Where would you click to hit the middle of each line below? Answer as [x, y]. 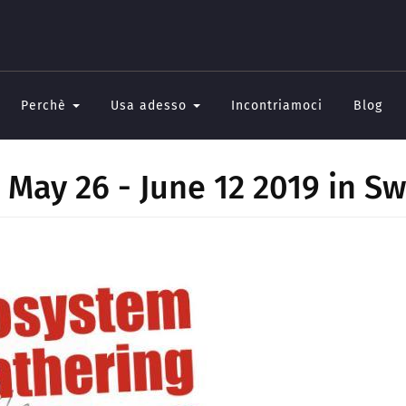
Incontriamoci [277, 106]
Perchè [46, 106]
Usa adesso [151, 106]
